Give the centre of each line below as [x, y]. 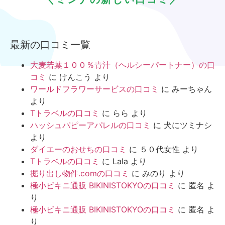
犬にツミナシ [188, 125]
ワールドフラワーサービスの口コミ [94, 89]
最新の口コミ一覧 [50, 44]
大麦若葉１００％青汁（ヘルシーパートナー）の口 [123, 65]
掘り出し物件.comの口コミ [80, 173]
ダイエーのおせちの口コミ [78, 149]
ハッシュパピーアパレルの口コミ [90, 125]
